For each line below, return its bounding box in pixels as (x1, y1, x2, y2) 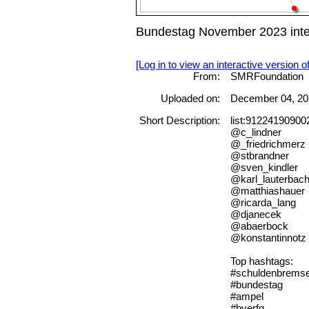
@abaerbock (230, 220, 288, 232)
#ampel (230, 290, 263, 303)
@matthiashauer (230, 185, 305, 197)
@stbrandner (230, 150, 289, 162)
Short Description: (139, 114, 220, 127)
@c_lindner (230, 126, 281, 139)
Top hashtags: (230, 255, 293, 268)
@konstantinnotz (230, 232, 306, 244)
